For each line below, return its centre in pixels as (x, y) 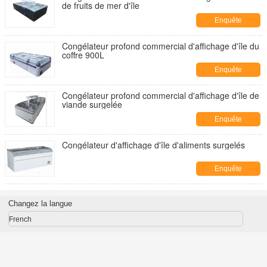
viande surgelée (92, 104)
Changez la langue (40, 204)
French (20, 219)
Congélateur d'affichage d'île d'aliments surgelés (153, 145)
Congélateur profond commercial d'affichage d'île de (161, 95)
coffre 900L (83, 55)
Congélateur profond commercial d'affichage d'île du (161, 46)
